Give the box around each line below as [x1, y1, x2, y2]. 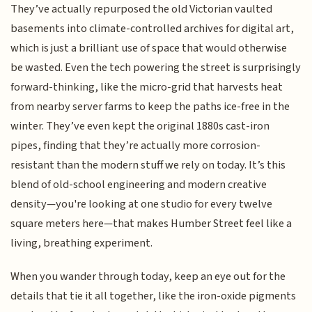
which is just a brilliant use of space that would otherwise [10, 39, 288, 56]
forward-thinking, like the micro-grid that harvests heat [10, 78, 283, 95]
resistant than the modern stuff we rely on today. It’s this [10, 156, 286, 173]
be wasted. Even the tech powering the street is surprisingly [10, 58, 302, 76]
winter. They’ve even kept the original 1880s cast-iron [10, 117, 270, 134]
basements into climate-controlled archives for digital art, [10, 19, 295, 37]
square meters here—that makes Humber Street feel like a [10, 214, 292, 232]
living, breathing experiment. [10, 234, 153, 251]
